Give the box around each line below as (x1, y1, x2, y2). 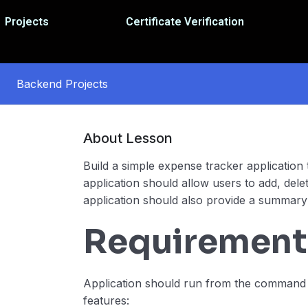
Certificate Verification (126, 15, 245, 28)
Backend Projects (16, 76, 108, 91)
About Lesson (83, 130, 173, 147)
